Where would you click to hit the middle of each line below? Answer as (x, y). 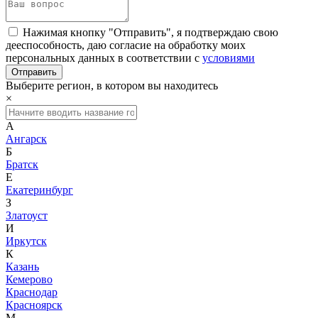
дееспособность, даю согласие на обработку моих (126, 45)
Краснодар (32, 292)
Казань (22, 266)
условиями (229, 57)
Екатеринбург (39, 190)
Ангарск (26, 138)
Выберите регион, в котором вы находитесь (112, 85)
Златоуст (27, 215)
